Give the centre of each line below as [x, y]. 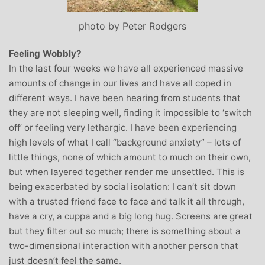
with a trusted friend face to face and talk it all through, [127, 201]
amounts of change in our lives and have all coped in [120, 83]
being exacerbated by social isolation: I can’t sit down [122, 186]
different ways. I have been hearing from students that [125, 98]
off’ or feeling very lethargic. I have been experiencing [123, 127]
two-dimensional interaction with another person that [124, 245]
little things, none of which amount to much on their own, [130, 157]
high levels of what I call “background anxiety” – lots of [125, 142]
